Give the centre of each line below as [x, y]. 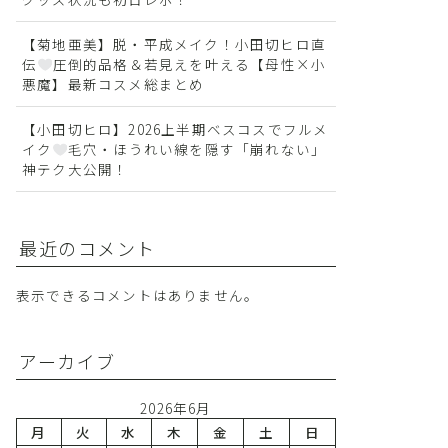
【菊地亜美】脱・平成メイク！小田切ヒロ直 [174, 44]
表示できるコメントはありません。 [138, 295]
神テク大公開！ [75, 169]
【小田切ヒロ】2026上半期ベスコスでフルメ [175, 129]
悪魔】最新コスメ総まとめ [113, 84]
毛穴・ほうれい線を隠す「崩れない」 [197, 149]
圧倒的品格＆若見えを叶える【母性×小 [189, 64]
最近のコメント [87, 248]
